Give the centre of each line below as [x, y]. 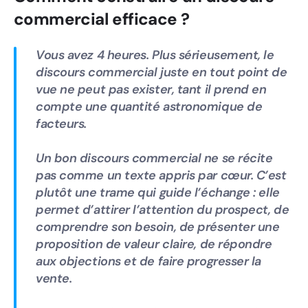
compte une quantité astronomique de [149, 107]
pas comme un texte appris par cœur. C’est [161, 175]
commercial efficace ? [102, 19]
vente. [54, 278]
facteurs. [61, 124]
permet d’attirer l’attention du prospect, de [163, 210]
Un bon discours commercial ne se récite [154, 158]
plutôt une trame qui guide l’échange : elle [158, 192]
